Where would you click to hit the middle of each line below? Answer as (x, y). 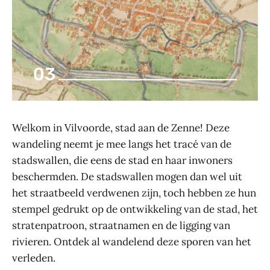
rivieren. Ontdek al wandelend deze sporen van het (132, 241)
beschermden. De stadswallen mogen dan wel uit (127, 176)
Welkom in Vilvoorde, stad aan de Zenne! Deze (121, 127)
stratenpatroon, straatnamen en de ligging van (121, 225)
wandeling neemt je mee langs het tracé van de (122, 144)
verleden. (34, 258)
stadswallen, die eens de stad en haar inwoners (122, 160)
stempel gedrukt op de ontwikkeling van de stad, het (135, 209)
